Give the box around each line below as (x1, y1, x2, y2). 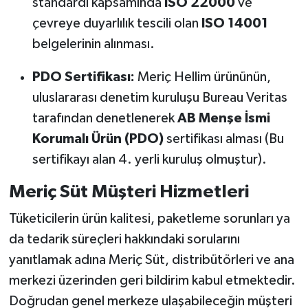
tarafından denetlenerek (32, 111, 177, 125)
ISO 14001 (201, 16, 268, 30)
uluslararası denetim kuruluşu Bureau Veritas (32, 90, 287, 104)
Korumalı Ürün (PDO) (32, 131, 164, 146)
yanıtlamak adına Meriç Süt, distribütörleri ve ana (8, 253, 294, 267)
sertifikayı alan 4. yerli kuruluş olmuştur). (32, 152, 267, 166)
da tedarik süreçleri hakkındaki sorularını (8, 232, 240, 247)
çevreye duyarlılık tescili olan (32, 16, 201, 30)
